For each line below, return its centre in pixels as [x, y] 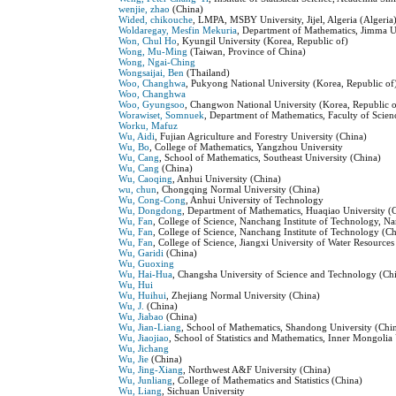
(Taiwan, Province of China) [247, 52]
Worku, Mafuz [148, 126]
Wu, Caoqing [146, 179]
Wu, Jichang [144, 349]
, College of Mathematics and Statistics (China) [268, 381]
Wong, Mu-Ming [153, 52]
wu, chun [138, 190]
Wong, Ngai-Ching [157, 62]
